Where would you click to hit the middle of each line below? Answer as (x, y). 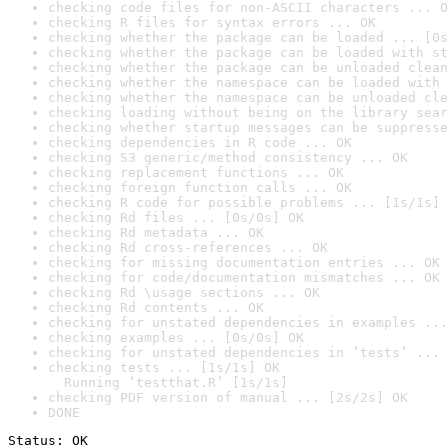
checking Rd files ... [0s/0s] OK (176, 217)
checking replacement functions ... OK (196, 172)
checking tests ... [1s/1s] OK (164, 367)
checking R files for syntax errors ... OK (212, 22)
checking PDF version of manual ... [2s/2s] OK (228, 397)
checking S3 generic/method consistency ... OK (228, 157)
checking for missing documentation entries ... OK (244, 262)
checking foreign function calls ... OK (200, 187)
